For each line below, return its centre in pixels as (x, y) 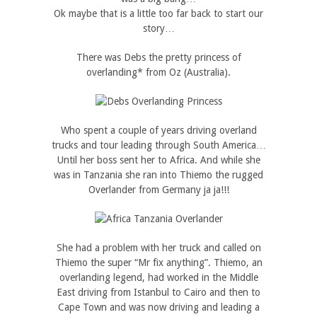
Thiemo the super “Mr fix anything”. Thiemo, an (158, 263)
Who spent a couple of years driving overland (158, 130)
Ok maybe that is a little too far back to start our (158, 13)
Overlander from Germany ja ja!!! (158, 190)
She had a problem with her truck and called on (158, 248)
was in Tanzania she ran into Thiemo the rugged (158, 175)
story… (158, 28)
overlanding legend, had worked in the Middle (158, 277)
